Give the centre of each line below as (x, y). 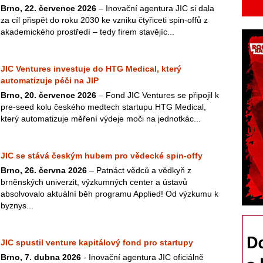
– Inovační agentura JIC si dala (155, 8)
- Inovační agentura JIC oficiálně (142, 257)
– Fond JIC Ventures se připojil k (158, 95)
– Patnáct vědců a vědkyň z (139, 170)
